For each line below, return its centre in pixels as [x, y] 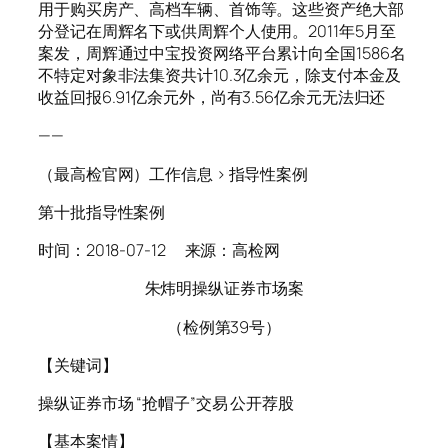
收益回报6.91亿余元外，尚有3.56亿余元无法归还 [212, 97]
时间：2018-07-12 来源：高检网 [159, 250]
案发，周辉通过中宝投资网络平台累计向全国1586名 [222, 53]
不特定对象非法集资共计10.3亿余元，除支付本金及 [219, 75]
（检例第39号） [224, 326]
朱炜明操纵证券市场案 [224, 288]
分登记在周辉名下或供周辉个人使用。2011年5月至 [217, 31]
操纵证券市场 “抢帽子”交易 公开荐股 [166, 403]
